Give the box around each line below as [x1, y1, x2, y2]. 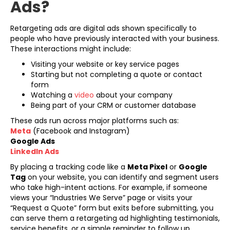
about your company [94, 89, 172, 100]
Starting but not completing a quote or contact [31, 69, 202, 80]
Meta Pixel [127, 161, 167, 172]
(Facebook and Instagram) [31, 125, 130, 136]
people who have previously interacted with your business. [10, 33, 219, 44]
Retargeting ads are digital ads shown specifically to [10, 23, 197, 33]
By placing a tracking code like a [10, 161, 127, 172]
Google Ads [10, 136, 55, 146]
